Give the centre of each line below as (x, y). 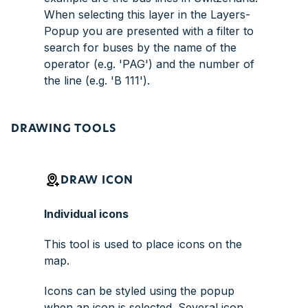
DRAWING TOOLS (64, 129)
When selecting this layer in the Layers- (147, 14)
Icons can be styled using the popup (139, 291)
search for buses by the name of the (140, 47)
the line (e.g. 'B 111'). (97, 80)
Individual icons (86, 214)
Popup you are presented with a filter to (149, 31)
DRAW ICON (97, 181)
